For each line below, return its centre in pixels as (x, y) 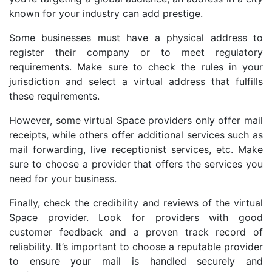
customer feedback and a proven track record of (136, 232)
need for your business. (63, 179)
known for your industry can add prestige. (106, 14)
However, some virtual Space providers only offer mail (136, 121)
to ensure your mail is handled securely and (136, 261)
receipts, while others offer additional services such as (136, 135)
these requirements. (54, 96)
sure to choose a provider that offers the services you (136, 164)
